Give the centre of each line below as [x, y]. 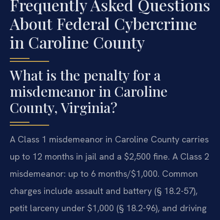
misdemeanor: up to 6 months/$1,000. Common [104, 174]
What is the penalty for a [85, 75]
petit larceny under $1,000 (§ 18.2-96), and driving [108, 208]
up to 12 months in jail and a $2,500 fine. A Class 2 [110, 157]
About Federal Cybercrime [103, 24]
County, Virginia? [64, 108]
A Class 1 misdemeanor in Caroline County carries [109, 139]
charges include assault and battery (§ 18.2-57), [104, 191]
